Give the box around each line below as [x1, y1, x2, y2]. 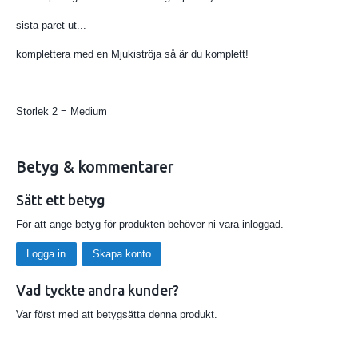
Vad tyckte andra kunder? [16, 283, 179, 299]
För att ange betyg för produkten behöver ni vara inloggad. [16, 217, 284, 230]
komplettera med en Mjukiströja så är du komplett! [16, 47, 252, 60]
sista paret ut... [16, 18, 86, 31]
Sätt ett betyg [16, 192, 105, 208]
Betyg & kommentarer [16, 157, 173, 176]
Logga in [26, 247, 66, 260]
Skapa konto [92, 247, 151, 260]
